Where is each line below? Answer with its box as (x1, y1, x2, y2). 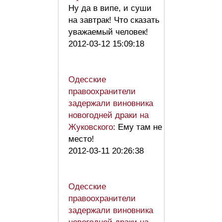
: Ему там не (113, 122, 162, 132)
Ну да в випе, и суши (68, 3, 152, 13)
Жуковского (68, 122, 113, 132)
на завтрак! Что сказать (68, 15, 160, 25)
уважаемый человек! (68, 27, 153, 37)
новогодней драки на (68, 111, 149, 120)
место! (68, 134, 94, 144)
